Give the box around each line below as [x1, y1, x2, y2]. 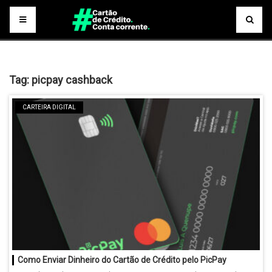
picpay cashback [32, 73, 112, 86]
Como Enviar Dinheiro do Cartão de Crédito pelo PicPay [18, 254, 226, 265]
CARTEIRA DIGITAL [22, 104, 76, 110]
